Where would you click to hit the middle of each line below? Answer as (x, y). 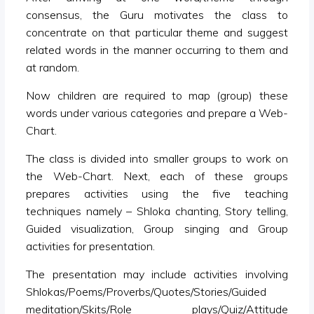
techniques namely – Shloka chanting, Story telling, (157, 211)
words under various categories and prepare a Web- (157, 113)
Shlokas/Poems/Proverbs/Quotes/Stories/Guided (146, 292)
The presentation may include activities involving (157, 274)
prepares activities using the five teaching (157, 193)
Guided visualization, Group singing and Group (157, 228)
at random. (53, 67)
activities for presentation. (91, 246)
